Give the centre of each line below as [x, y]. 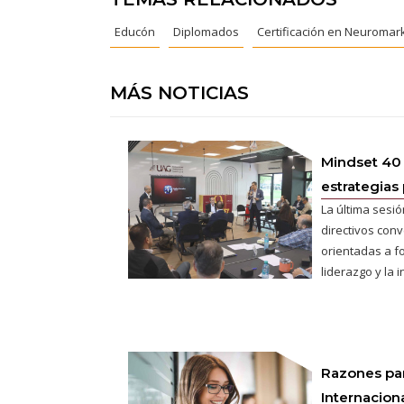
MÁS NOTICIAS [179, 93]
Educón [135, 32]
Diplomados [206, 32]
